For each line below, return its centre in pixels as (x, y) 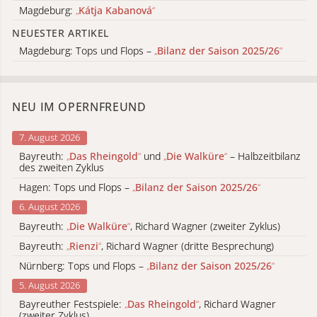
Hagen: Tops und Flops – (76, 188)
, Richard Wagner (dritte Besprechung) (188, 246)
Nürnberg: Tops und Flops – (83, 265)
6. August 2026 (50, 206)
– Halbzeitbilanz (264, 156)
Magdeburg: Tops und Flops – (87, 50)
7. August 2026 (50, 137)
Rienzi (84, 246)
